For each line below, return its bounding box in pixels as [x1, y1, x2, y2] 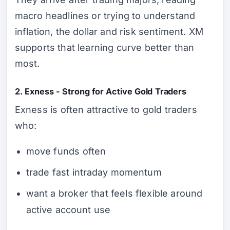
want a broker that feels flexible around [26, 188, 203, 199]
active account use [26, 204, 111, 216]
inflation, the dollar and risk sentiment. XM [15, 26, 203, 37]
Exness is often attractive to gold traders [15, 104, 197, 115]
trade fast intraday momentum [26, 167, 162, 178]
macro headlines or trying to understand [15, 10, 196, 22]
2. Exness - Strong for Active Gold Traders [15, 86, 187, 97]
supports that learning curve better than [15, 42, 195, 53]
